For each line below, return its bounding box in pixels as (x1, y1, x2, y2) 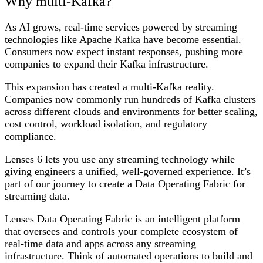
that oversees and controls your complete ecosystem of (5, 225, 238, 237)
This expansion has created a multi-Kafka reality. (5, 80, 214, 93)
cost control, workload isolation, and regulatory (5, 117, 207, 130)
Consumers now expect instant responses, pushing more (5, 45, 243, 58)
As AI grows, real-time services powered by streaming (5, 21, 237, 33)
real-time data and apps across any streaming (5, 237, 196, 249)
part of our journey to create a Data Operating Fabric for (5, 177, 245, 190)
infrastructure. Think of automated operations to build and (5, 249, 252, 262)
